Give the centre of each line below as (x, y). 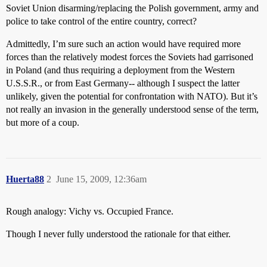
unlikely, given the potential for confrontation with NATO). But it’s (132, 96)
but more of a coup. (43, 122)
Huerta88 (25, 179)
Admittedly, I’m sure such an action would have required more (123, 44)
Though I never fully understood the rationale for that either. (118, 234)
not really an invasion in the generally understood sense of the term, (132, 109)
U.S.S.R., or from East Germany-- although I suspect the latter (123, 83)
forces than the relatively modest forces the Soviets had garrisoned (130, 57)
